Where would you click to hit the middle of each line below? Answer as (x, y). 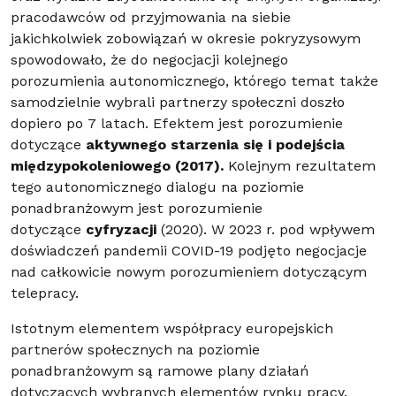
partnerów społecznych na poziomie (135, 350)
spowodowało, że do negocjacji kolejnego (149, 61)
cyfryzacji (121, 230)
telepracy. (45, 294)
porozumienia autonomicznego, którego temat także (194, 82)
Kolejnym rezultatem (300, 167)
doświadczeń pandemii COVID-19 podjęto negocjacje (189, 251)
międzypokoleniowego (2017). (117, 167)
